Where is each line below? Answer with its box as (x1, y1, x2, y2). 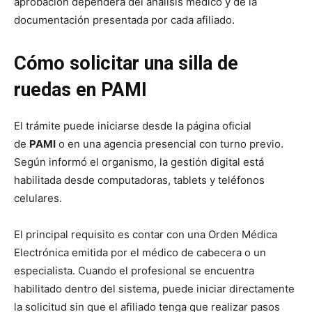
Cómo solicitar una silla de (14, 52, 238, 75)
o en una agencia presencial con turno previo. (56, 136, 283, 150)
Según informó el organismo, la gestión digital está (14, 155, 264, 169)
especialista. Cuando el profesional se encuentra (14, 263, 254, 277)
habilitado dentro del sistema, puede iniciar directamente (14, 281, 295, 295)
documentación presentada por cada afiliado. (14, 13, 235, 26)
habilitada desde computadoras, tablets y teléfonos (14, 173, 265, 187)
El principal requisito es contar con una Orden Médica (14, 227, 277, 241)
